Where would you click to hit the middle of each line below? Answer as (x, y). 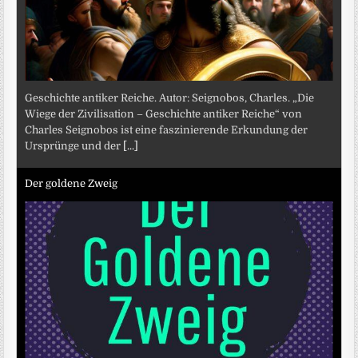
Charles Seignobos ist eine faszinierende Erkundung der (167, 130)
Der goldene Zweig (72, 183)
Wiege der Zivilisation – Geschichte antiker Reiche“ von (164, 114)
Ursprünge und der (74, 146)
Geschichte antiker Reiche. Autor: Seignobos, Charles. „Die (170, 98)
